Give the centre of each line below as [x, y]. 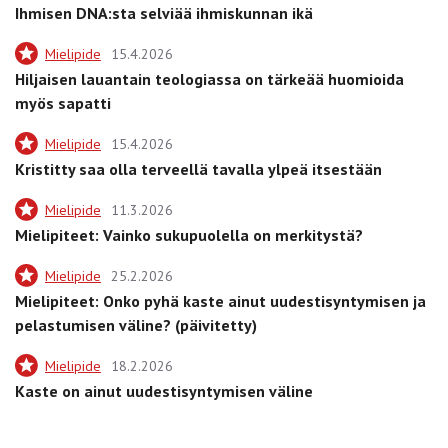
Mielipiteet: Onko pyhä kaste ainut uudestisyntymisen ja [220, 300]
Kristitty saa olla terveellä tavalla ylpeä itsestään [198, 168]
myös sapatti [63, 102]
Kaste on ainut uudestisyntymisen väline [164, 390]
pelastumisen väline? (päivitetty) [136, 324]
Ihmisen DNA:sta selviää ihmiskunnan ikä [164, 12]
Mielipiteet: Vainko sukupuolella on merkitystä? [189, 234]
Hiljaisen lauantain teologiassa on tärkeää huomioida [209, 78]
